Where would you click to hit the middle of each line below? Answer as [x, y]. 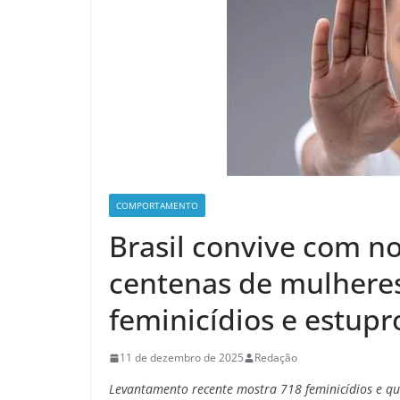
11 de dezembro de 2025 [182, 358]
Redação [276, 358]
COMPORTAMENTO [157, 205]
